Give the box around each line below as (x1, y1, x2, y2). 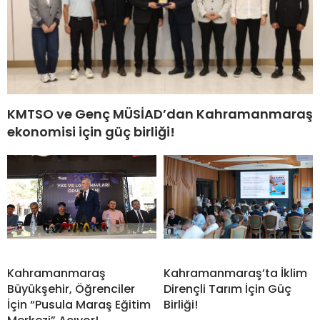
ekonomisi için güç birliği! (7, 122, 175, 141)
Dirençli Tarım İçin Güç (164, 280, 291, 297)
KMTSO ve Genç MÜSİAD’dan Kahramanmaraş (7, 104, 313, 123)
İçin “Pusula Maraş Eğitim (7, 296, 151, 313)
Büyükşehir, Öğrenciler (7, 280, 135, 297)
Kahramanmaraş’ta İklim (164, 264, 307, 281)
